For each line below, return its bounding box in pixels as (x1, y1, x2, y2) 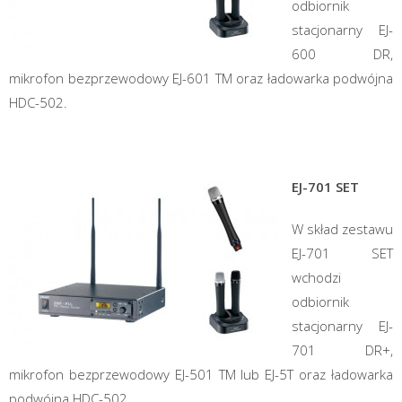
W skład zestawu (292, 219, 393, 238)
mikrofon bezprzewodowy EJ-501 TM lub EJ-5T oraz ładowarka (9, 364, 393, 383)
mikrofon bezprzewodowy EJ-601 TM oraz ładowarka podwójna (9, 68, 393, 87)
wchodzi (292, 267, 341, 286)
